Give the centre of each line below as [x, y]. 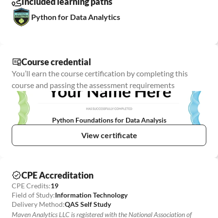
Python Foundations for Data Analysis [109, 120]
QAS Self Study [88, 204]
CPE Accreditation [57, 175]
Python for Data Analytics [76, 17]
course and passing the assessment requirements [93, 85]
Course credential [56, 62]
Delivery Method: [38, 204]
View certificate [109, 135]
